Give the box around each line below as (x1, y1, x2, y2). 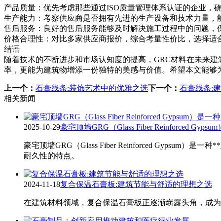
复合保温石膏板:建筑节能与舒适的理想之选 (60, 180, 212, 189)
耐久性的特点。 (24, 151, 79, 160)
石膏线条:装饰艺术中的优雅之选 (36, 84, 148, 93)
